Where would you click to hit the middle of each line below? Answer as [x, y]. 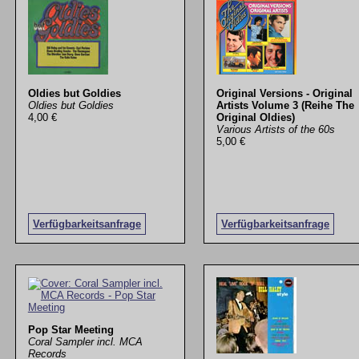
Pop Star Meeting [71, 329]
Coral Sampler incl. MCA [85, 341]
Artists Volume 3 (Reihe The [285, 106]
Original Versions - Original [284, 94]
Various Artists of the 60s [275, 130]
